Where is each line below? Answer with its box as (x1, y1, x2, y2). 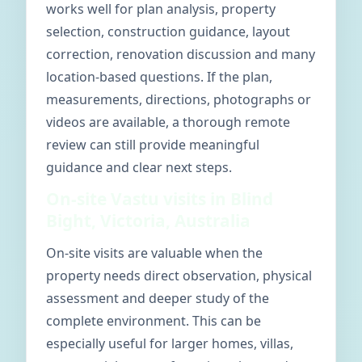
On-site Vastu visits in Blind (46, 187, 273, 210)
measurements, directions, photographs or (46, 90, 311, 108)
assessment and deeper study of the (46, 289, 269, 307)
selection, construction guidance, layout (46, 23, 290, 40)
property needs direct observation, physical (46, 267, 312, 284)
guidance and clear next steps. (46, 158, 232, 176)
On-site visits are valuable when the (46, 244, 263, 262)
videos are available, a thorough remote (46, 113, 290, 131)
